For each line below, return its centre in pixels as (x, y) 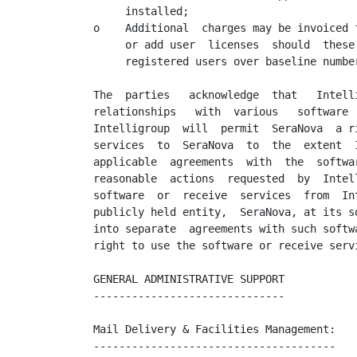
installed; (141, 11)
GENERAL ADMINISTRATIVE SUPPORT (189, 279)
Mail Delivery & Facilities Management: (214, 329)
